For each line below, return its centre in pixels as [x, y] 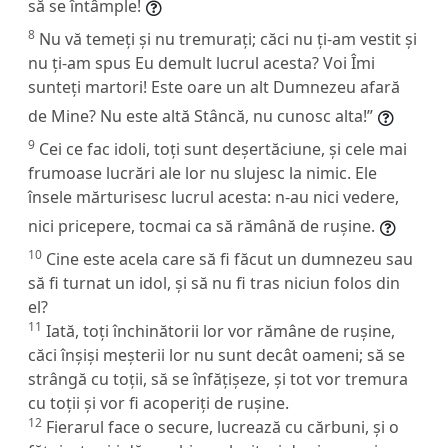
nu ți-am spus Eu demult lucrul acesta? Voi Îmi [201, 62]
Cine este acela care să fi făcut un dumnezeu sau [229, 258]
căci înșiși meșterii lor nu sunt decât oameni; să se [216, 354]
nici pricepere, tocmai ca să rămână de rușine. [201, 225]
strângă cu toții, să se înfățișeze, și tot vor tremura [218, 378]
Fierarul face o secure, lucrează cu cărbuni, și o [222, 426]
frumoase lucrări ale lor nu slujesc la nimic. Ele [202, 172]
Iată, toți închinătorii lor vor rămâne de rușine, [220, 330]
